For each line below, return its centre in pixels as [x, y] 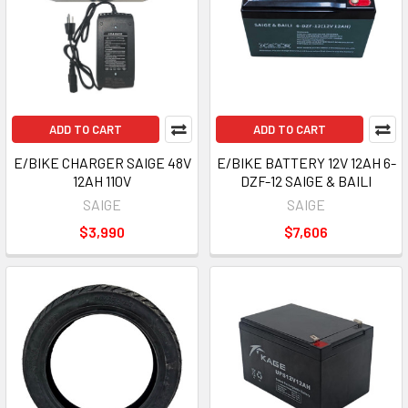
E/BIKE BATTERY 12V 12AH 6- [306, 163]
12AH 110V [102, 181]
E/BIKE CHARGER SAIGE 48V [102, 163]
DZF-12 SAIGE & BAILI [306, 181]
